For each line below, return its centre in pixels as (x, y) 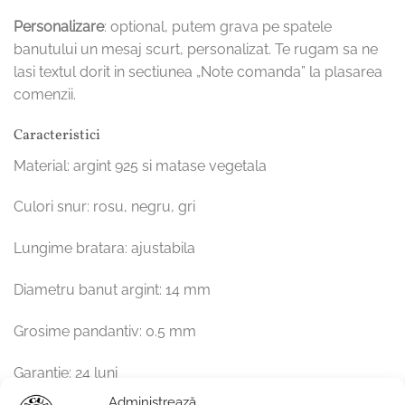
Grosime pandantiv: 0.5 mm (105, 331)
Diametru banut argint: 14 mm (112, 289)
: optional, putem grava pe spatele (218, 26)
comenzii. (45, 94)
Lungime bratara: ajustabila (104, 249)
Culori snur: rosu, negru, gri (104, 207)
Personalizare (59, 26)
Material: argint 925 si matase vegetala (140, 165)
